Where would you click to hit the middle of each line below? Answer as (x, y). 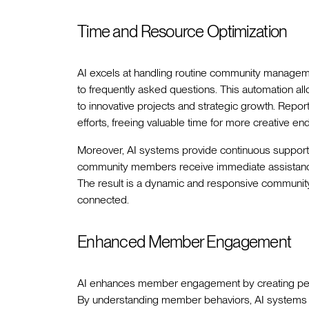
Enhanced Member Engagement (185, 242)
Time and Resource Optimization (182, 32)
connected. (103, 200)
